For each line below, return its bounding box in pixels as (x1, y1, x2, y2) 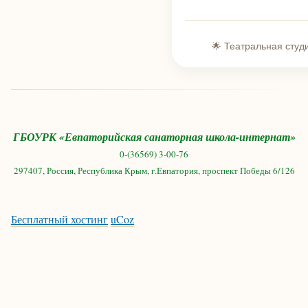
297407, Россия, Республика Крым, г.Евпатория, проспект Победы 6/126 (13, 164, 295, 177)
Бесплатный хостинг (11, 212, 108, 226)
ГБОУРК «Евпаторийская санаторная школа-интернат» (12, 129, 296, 144)
